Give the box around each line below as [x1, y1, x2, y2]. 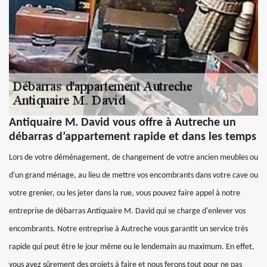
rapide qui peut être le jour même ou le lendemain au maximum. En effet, [9, 243, 254, 252]
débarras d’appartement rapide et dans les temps [9, 131, 256, 144]
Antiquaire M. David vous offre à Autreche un [9, 117, 236, 129]
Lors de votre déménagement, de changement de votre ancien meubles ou [9, 153, 258, 163]
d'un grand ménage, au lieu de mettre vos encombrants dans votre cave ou [9, 171, 258, 181]
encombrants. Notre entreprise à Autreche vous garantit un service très [9, 225, 248, 234]
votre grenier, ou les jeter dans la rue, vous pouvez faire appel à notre [9, 189, 240, 198]
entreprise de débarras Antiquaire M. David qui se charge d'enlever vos [9, 207, 246, 216]
